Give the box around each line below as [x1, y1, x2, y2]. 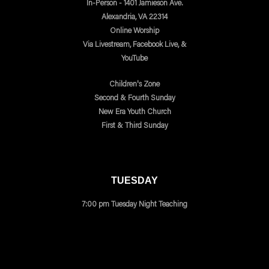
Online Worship [110, 25, 159, 35]
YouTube [121, 52, 148, 63]
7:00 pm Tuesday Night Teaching [82, 198, 187, 209]
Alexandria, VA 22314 [101, 11, 168, 22]
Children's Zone [109, 78, 160, 89]
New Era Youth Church [98, 106, 171, 116]
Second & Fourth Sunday [94, 92, 175, 103]
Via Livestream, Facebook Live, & [82, 38, 187, 49]
